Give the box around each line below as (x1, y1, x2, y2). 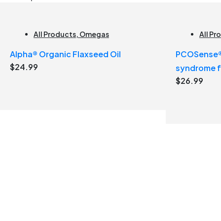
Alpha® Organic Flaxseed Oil (10, 49, 121, 60)
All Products (34, 30, 76, 39)
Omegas (79, 30, 109, 39)
